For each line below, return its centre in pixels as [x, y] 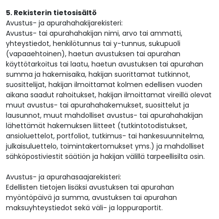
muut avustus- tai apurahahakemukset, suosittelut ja [98, 105]
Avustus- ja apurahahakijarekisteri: [64, 23]
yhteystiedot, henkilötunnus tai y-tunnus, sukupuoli [93, 44]
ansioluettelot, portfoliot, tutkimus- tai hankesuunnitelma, [105, 136]
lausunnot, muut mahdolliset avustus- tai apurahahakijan [104, 116]
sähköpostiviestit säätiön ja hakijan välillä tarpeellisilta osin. [105, 157]
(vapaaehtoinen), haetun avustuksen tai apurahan [93, 54]
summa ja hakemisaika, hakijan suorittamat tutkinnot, [98, 75]
